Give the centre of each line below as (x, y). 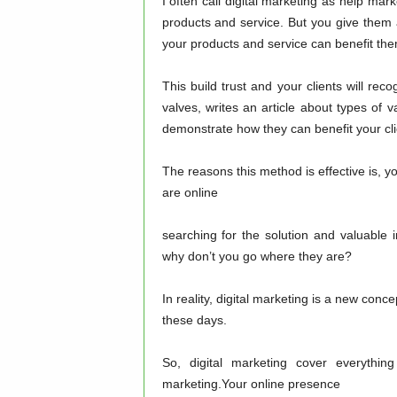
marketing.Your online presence (251, 384)
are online (190, 192)
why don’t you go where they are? (257, 256)
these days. (194, 320)
